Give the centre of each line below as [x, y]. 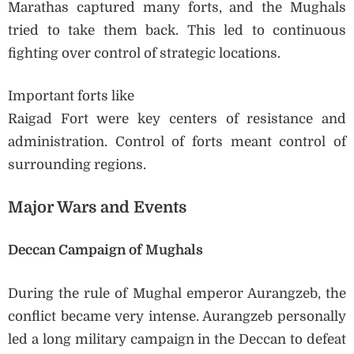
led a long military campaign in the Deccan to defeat [177, 339]
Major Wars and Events [97, 207]
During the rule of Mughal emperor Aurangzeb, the [177, 293]
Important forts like [71, 96]
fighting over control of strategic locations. [144, 53]
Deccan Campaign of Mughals [105, 250]
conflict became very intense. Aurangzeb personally [177, 316]
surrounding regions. [77, 165]
